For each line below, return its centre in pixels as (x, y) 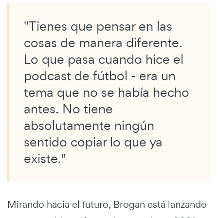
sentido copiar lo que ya (93, 142)
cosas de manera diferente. (103, 43)
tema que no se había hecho (107, 92)
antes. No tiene (68, 109)
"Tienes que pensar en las (98, 26)
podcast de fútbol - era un (100, 76)
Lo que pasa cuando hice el (104, 59)
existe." (45, 159)
